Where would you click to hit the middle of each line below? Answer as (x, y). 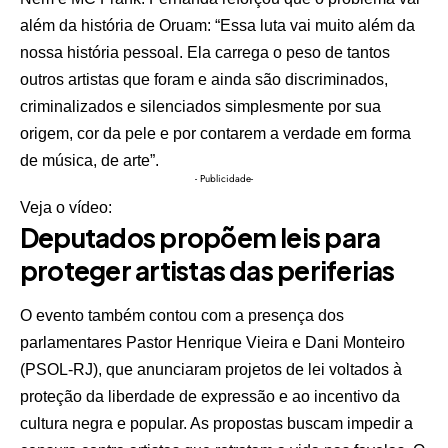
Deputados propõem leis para (200, 237)
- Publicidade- (224, 178)
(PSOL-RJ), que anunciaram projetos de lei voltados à (211, 370)
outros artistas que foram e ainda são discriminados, (204, 79)
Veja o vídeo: (66, 207)
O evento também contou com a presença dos (182, 316)
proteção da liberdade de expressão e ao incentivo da (210, 397)
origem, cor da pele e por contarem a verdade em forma (215, 133)
